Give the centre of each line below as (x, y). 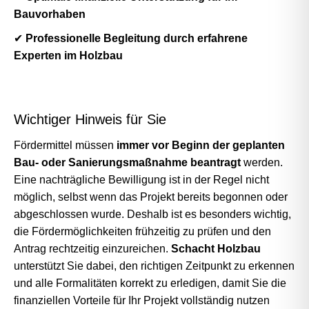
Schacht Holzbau (216, 249)
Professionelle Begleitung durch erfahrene (137, 38)
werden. (262, 162)
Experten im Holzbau (68, 56)
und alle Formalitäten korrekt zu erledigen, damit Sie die (150, 283)
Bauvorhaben (50, 14)
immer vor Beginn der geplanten (201, 145)
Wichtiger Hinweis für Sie (90, 119)
